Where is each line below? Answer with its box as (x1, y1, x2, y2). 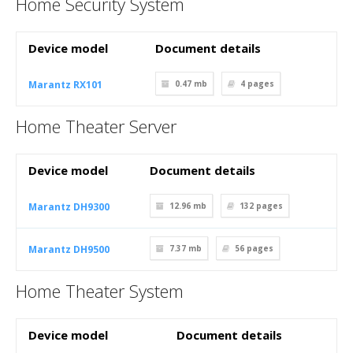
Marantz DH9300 (28, 200, 110, 214)
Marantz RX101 (28, 78, 102, 91)
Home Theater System (16, 279, 184, 303)
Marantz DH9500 (28, 243, 110, 256)
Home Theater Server (16, 114, 176, 138)
